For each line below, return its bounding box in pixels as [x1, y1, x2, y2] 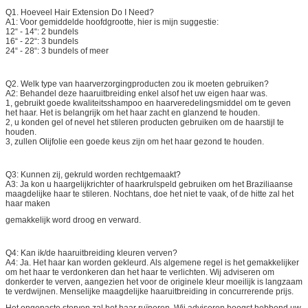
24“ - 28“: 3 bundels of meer [5, 45, 109, 56]
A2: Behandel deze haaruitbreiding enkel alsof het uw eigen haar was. [5, 88, 267, 98]
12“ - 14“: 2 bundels [5, 26, 78, 36]
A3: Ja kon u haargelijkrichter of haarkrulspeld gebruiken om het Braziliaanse [5, 179, 293, 189]
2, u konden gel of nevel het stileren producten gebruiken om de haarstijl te [5, 117, 284, 127]
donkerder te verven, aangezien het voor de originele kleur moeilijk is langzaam [5, 276, 302, 287]
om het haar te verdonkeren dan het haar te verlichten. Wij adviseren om [5, 267, 274, 277]
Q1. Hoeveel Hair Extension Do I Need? [5, 7, 154, 17]
